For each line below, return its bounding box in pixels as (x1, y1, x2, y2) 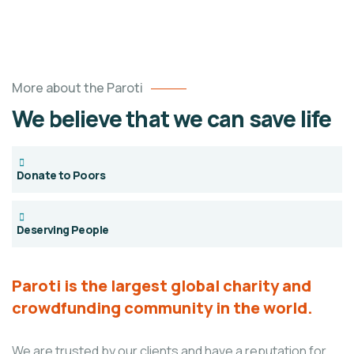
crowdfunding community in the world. (12, 297, 313, 319)
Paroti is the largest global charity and (12, 275, 311, 297)
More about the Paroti (12, 79, 143, 97)
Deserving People (17, 222, 109, 238)
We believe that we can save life (12, 104, 332, 134)
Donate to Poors (17, 168, 105, 183)
